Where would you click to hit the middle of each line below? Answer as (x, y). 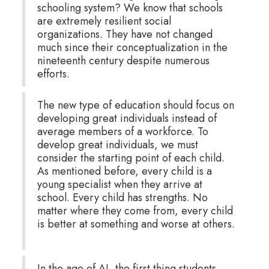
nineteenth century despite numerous (123, 60)
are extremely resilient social (104, 21)
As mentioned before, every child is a (124, 171)
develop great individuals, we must (117, 144)
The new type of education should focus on (135, 105)
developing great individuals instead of (127, 118)
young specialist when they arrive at (119, 184)
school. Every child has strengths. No (122, 197)
